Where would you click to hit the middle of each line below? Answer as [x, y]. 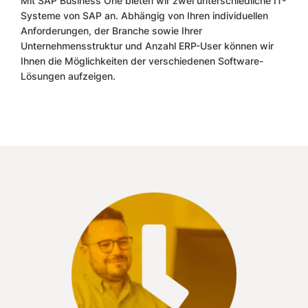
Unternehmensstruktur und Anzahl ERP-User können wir [147, 46]
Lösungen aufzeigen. [69, 76]
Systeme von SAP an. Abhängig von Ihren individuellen [144, 16]
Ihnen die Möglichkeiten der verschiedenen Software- [142, 61]
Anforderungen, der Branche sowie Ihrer [111, 31]
